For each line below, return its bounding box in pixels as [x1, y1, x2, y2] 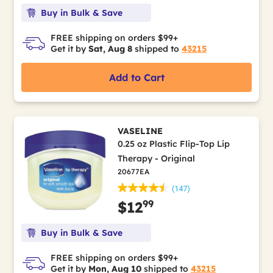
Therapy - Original [117, 153, 195, 164]
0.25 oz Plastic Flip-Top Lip [117, 138, 230, 149]
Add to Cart [108, 71, 165, 83]
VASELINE [117, 126, 163, 136]
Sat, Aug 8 [88, 43, 132, 54]
